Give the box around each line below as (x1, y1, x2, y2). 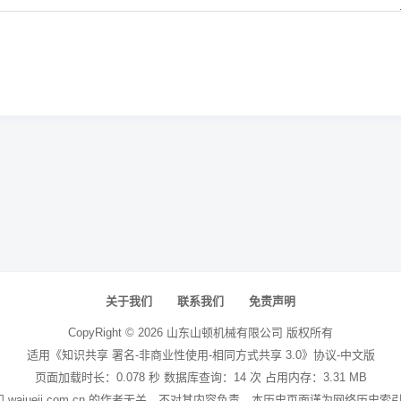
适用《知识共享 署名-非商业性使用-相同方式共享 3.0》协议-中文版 (26, 348, 375, 362)
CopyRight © (68, 326, 138, 339)
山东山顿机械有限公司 (166, 326, 283, 339)
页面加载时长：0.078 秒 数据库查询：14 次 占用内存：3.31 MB (34, 371, 367, 384)
